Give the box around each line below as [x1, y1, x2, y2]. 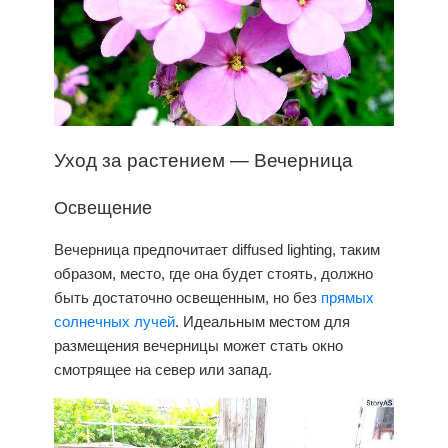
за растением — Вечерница [97, 144, 353, 172]
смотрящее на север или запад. [54, 360, 272, 378]
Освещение [54, 192, 152, 219]
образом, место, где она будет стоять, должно [54, 264, 373, 282]
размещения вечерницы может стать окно [54, 336, 343, 354]
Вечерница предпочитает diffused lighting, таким [54, 240, 380, 258]
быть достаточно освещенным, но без [54, 288, 321, 306]
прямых [321, 288, 374, 306]
